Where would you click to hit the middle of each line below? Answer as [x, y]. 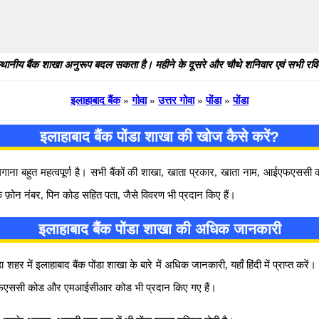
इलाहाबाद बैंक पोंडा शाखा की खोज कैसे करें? [159, 136]
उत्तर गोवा [176, 100]
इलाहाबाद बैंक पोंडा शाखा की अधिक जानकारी [159, 229]
